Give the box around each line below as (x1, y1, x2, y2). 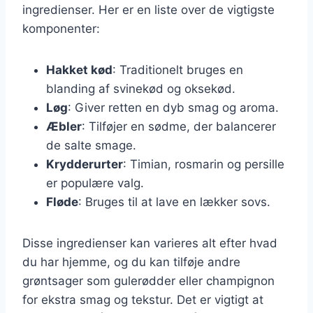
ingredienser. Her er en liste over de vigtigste (22, 2, 275, 17)
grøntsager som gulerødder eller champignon (22, 273, 275, 288)
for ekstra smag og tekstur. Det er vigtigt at (22, 292, 263, 307)
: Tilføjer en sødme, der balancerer (82, 119, 276, 133)
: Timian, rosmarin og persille (123, 156, 284, 171)
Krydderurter (46, 156, 123, 171)
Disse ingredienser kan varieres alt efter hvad (22, 235, 277, 250)
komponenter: (22, 21, 100, 36)
